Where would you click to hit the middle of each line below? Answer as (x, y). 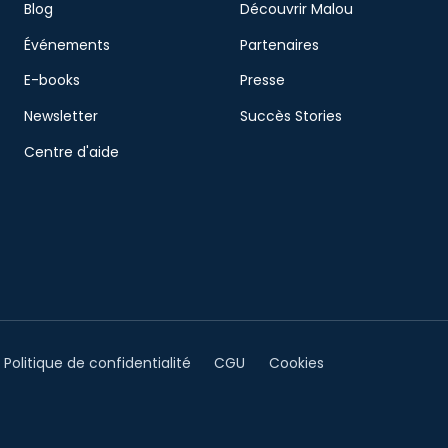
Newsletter (60, 116)
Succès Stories (290, 116)
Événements (66, 44)
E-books (51, 80)
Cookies (297, 362)
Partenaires (279, 44)
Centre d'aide (71, 151)
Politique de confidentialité (97, 362)
